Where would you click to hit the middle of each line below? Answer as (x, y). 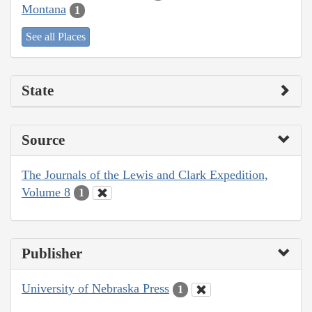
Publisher (52, 254)
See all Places (56, 36)
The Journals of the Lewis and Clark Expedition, (145, 174)
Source (43, 140)
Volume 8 (46, 192)
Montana (44, 9)
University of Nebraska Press (95, 289)
